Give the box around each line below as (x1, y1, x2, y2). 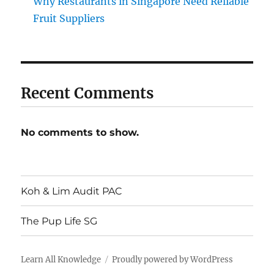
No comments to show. (21, 127, 139, 139)
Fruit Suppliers (33, 12, 105, 25)
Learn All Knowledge (21, 254, 102, 265)
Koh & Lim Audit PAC (21, 185, 123, 197)
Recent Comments (21, 84, 154, 103)
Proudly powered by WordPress (112, 254, 234, 265)
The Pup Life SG (21, 215, 98, 227)
